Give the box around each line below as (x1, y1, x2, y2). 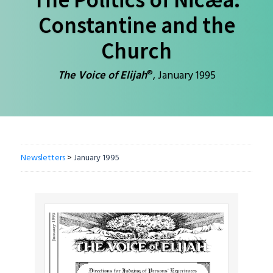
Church (101, 36, 172, 65)
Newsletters (20, 151, 65, 166)
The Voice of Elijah (57, 67, 147, 85)
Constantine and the (38, 10, 235, 39)
